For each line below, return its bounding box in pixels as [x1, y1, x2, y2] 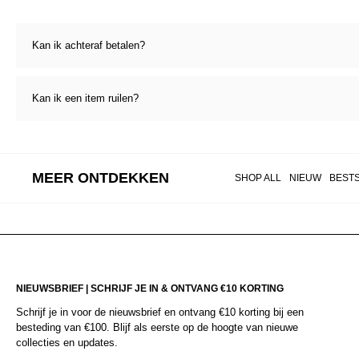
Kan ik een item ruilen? [32, 91, 139, 104]
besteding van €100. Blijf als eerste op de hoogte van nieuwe [16, 321, 298, 334]
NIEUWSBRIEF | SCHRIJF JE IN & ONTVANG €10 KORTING [16, 283, 284, 295]
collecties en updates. [16, 337, 118, 349]
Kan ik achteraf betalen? [32, 38, 145, 51]
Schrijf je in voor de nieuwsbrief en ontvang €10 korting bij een [16, 306, 304, 319]
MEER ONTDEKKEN [32, 169, 169, 186]
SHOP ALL [234, 172, 281, 184]
